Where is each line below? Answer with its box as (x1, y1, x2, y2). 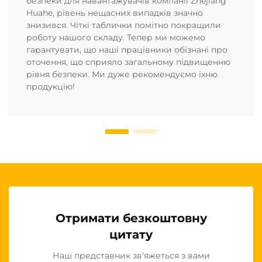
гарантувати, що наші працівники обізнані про (26, 44, 227, 55)
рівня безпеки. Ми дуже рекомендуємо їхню (26, 68, 218, 80)
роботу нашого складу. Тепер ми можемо (26, 32, 205, 43)
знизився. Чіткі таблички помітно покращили (26, 19, 221, 30)
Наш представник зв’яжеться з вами (52, 250, 210, 261)
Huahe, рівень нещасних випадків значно (26, 7, 203, 18)
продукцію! (26, 81, 75, 92)
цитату (109, 227, 153, 242)
